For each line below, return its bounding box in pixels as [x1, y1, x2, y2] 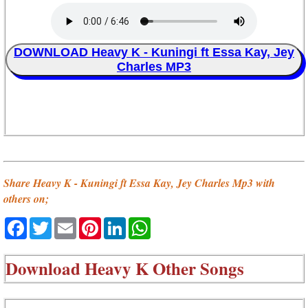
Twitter [52, 216, 91, 230]
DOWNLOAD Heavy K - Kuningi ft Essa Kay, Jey [14, 45, 294, 60]
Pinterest [101, 216, 154, 230]
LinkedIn [126, 216, 177, 230]
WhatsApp [151, 216, 212, 230]
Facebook [27, 216, 85, 230]
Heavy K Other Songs [85, 255, 244, 281]
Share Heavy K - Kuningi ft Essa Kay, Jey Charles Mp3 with [3, 175, 275, 191]
